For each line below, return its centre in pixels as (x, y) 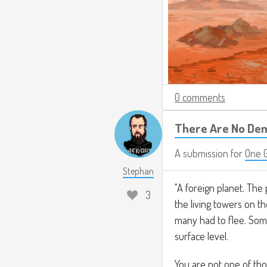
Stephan (138, 171)
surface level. (201, 236)
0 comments (200, 97)
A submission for (210, 153)
